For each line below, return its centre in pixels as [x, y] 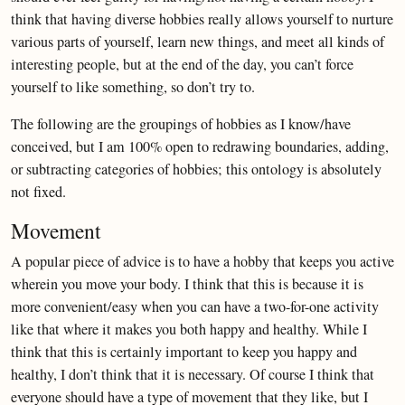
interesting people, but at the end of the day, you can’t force [182, 64]
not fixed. [38, 192]
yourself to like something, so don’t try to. [133, 87]
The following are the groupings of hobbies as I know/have [181, 124]
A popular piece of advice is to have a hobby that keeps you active [202, 261]
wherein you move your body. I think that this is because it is [187, 284]
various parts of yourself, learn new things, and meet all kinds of [198, 42]
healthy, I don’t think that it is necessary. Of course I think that [193, 374]
